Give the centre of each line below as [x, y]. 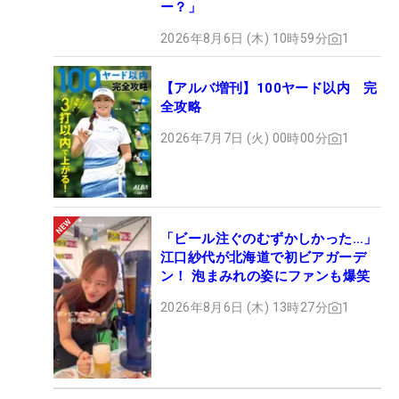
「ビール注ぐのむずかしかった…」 [269, 239]
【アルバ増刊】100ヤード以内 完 [269, 89]
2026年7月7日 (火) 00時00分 [244, 138]
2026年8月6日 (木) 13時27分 [244, 308]
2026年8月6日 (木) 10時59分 [244, 39]
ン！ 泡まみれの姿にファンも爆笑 [265, 277]
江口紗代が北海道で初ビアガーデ [263, 258]
